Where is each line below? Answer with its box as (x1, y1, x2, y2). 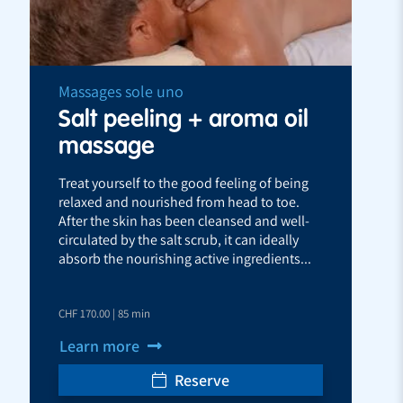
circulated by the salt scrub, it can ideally (58, 229, 299, 249)
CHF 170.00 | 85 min (58, 305, 150, 321)
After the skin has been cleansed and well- (58, 210, 309, 230)
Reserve (171, 369, 229, 390)
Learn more (59, 335, 143, 356)
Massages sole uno (58, 80, 184, 102)
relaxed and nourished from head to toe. (58, 192, 300, 211)
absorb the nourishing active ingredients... (58, 248, 311, 268)
